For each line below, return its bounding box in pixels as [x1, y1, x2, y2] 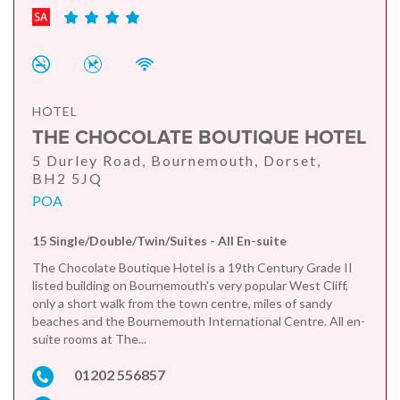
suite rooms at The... [32, 330, 146, 346]
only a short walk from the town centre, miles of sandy [32, 295, 332, 311]
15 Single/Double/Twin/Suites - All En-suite [32, 232, 287, 248]
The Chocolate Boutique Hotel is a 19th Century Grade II [32, 259, 353, 275]
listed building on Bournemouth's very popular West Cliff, [32, 277, 348, 293]
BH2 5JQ [32, 169, 103, 187]
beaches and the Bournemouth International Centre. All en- [32, 312, 365, 329]
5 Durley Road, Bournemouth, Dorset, [32, 151, 321, 169]
